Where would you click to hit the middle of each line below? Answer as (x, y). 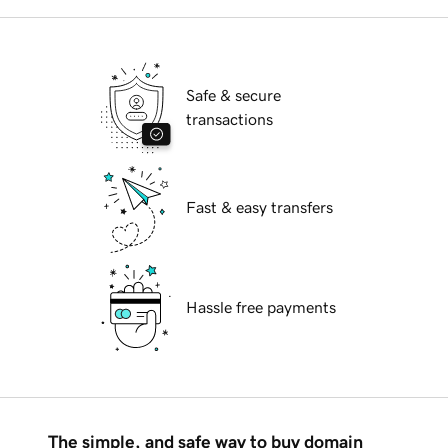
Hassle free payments (261, 307)
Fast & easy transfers (259, 207)
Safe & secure (233, 95)
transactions (229, 119)
